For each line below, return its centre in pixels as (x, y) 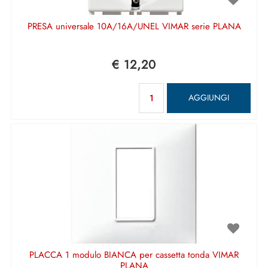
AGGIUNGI (209, 98)
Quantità (194, 88)
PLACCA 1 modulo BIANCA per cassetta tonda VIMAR (134, 255)
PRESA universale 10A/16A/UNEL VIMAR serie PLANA (134, 26)
